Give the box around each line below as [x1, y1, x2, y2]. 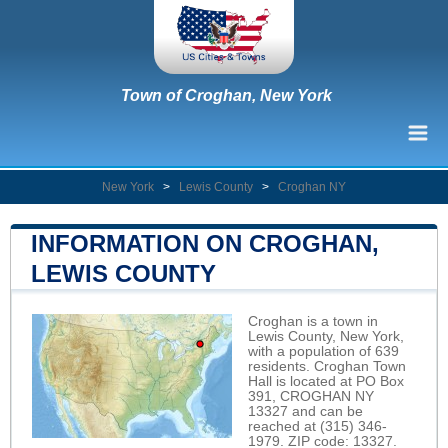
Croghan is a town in [248, 313, 378, 329]
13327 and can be [248, 403, 363, 419]
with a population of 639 [248, 343, 399, 359]
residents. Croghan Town [248, 358, 406, 374]
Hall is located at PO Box [248, 373, 404, 389]
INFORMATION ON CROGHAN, [31, 229, 379, 257]
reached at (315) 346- [248, 418, 387, 434]
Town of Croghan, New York [121, 86, 332, 104]
